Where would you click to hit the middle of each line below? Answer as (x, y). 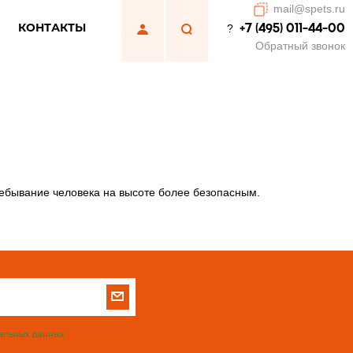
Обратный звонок (300, 46)
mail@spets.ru (309, 8)
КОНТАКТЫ (52, 28)
